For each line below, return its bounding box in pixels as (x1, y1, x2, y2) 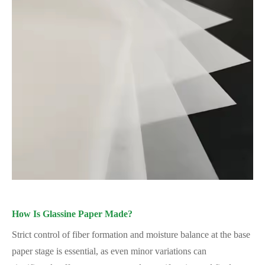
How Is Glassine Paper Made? (12, 209, 132, 219)
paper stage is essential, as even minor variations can (12, 246, 206, 256)
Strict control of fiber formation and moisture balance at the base (12, 230, 250, 240)
